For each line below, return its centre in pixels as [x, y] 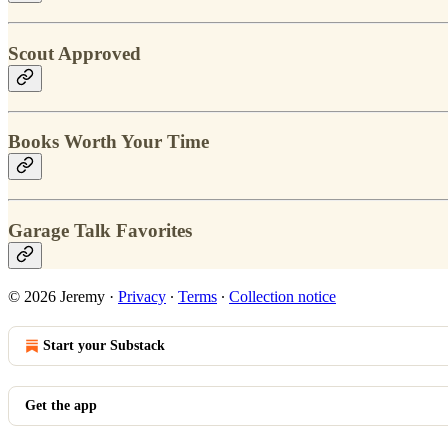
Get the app [61, 405]
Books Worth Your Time [108, 142]
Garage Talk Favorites [100, 230]
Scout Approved [74, 53]
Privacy [142, 296]
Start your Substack [104, 345]
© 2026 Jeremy [56, 296]
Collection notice [282, 296]
